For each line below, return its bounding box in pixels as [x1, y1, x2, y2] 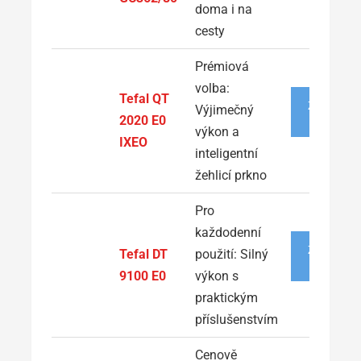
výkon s [195, 268, 239, 284]
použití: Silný [195, 246, 268, 262]
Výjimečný [195, 102, 254, 118]
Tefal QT [119, 90, 169, 106]
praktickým [195, 289, 258, 305]
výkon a [195, 123, 239, 139]
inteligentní [195, 145, 258, 161]
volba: [195, 80, 230, 96]
